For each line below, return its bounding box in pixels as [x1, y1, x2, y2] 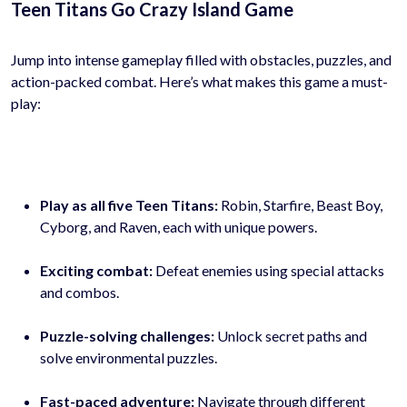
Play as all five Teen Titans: [40, 195, 218, 213]
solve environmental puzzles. [40, 348, 217, 366]
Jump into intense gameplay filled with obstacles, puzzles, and [11, 50, 392, 68]
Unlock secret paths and [214, 326, 367, 344]
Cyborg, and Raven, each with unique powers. [40, 217, 317, 235]
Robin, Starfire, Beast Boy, [218, 195, 382, 213]
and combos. [40, 283, 119, 301]
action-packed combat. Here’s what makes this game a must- [11, 72, 388, 90]
